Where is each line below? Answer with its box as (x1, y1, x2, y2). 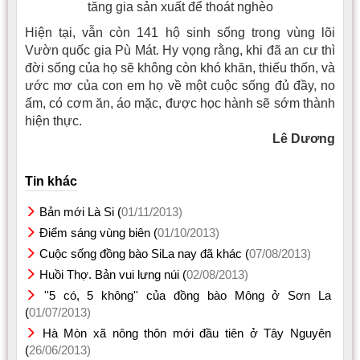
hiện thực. (25, 113, 82, 128)
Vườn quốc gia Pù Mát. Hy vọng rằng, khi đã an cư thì (25, 43, 335, 57)
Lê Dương (272, 131, 335, 145)
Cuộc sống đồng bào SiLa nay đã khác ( (39, 246, 249, 260)
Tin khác (25, 174, 77, 188)
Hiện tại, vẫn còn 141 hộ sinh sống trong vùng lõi (25, 25, 335, 39)
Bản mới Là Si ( (39, 204, 121, 219)
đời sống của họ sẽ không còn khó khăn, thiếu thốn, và (25, 60, 335, 75)
